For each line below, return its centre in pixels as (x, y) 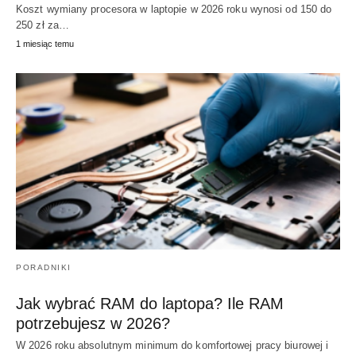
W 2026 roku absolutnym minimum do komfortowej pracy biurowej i (172, 345)
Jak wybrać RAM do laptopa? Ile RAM (150, 303)
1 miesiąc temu (45, 43)
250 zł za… (43, 25)
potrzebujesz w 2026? (93, 323)
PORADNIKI (44, 267)
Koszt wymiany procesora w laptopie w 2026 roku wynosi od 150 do (174, 9)
